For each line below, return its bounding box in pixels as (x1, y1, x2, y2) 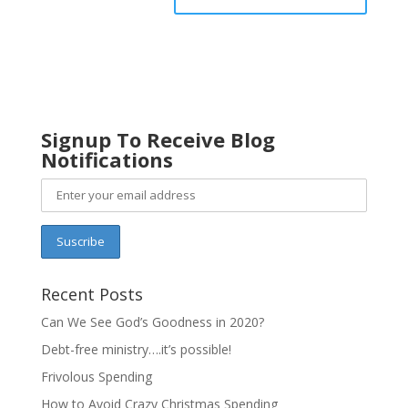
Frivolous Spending (40, 367, 152, 385)
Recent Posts (40, 282, 143, 305)
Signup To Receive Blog (40, 125, 275, 153)
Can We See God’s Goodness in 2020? (40, 312, 264, 331)
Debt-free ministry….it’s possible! (40, 340, 231, 358)
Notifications (40, 145, 173, 173)
